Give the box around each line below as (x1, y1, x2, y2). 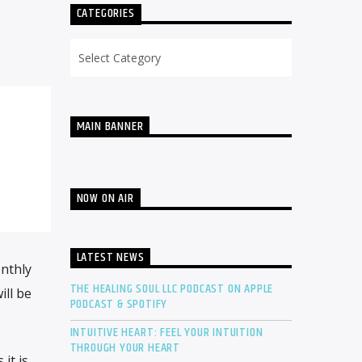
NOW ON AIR (76, 188, 134, 209)
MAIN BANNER (76, 116, 144, 137)
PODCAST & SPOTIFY (69, 294, 168, 315)
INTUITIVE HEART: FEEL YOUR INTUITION (69, 322, 263, 343)
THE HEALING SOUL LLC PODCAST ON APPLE (69, 279, 274, 300)
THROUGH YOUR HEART (69, 338, 180, 359)
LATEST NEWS (76, 247, 145, 268)
